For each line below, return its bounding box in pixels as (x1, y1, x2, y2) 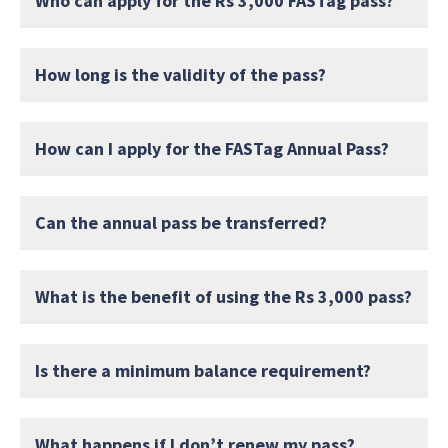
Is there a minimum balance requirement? (35, 358, 371, 382)
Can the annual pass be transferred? (35, 210, 327, 234)
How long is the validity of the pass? (35, 62, 326, 86)
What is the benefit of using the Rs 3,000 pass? (35, 284, 412, 308)
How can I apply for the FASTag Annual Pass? (35, 136, 389, 160)
